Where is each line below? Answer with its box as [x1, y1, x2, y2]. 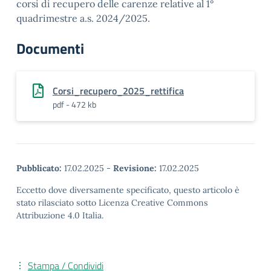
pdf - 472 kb [53, 98, 96, 111]
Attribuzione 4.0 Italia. [16, 210, 103, 221]
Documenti [16, 38, 84, 59]
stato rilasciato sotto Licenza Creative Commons [16, 197, 208, 208]
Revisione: [113, 163, 157, 174]
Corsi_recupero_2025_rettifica [53, 83, 184, 98]
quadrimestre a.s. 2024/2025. [16, 12, 150, 24]
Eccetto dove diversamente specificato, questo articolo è [16, 184, 240, 195]
